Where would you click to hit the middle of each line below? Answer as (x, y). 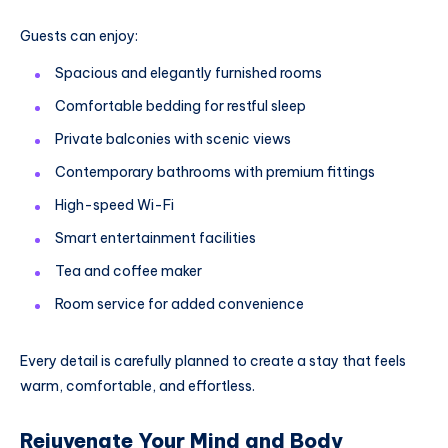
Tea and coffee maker (128, 271)
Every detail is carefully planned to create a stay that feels (213, 361)
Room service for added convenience (179, 304)
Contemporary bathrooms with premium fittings (215, 172)
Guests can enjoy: (79, 35)
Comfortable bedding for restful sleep (180, 106)
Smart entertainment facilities (155, 238)
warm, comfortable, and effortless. (137, 386)
